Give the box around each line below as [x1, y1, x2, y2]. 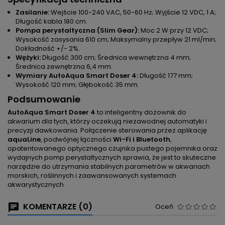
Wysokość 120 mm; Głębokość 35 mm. [16, 80, 139, 90]
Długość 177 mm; [138, 71, 193, 81]
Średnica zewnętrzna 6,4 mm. [16, 62, 113, 72]
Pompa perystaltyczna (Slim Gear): [16, 26, 139, 36]
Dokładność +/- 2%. [16, 44, 80, 54]
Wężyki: [16, 53, 41, 63]
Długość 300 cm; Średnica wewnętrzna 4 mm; [41, 53, 191, 63]
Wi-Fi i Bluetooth [113, 135, 170, 145]
